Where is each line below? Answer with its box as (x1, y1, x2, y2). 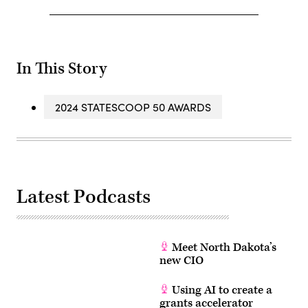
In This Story (16, 58, 107, 79)
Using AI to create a (169, 282, 272, 298)
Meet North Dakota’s (169, 239, 276, 255)
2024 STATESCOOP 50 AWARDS (55, 99, 211, 114)
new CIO (159, 252, 203, 268)
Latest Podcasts (16, 184, 151, 210)
